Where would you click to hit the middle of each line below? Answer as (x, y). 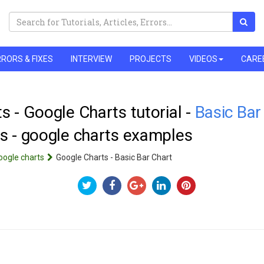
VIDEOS (203, 59)
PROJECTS (151, 59)
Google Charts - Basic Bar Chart (114, 157)
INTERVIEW (91, 59)
